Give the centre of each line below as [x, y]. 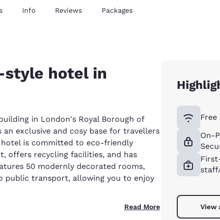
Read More [142, 206]
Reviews [69, 10]
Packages [117, 10]
